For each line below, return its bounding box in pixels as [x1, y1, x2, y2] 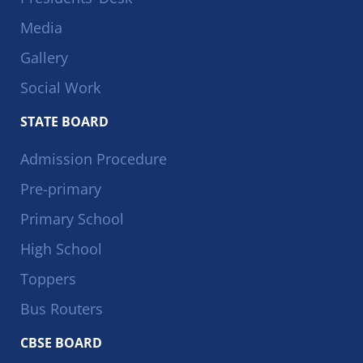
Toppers [20, 268, 76, 288]
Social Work [20, 77, 100, 97]
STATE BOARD [20, 112, 109, 130]
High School [20, 238, 102, 258]
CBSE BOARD [20, 333, 102, 352]
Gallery [20, 47, 68, 67]
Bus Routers [20, 298, 103, 318]
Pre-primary [20, 178, 101, 199]
